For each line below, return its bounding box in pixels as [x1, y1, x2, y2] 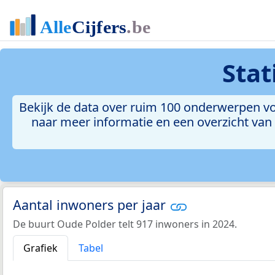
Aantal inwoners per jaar [13, 196, 169, 214]
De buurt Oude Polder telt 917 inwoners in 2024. [13, 217, 237, 231]
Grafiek [23, 241, 58, 255]
